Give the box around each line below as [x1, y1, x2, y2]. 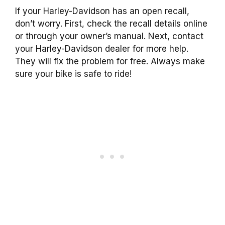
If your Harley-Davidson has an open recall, [15, 6, 189, 16]
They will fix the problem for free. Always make [15, 56, 205, 66]
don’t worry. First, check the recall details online [15, 18, 207, 29]
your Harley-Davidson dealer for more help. [15, 43, 188, 54]
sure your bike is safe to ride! [15, 68, 132, 79]
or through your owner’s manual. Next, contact [15, 31, 203, 41]
